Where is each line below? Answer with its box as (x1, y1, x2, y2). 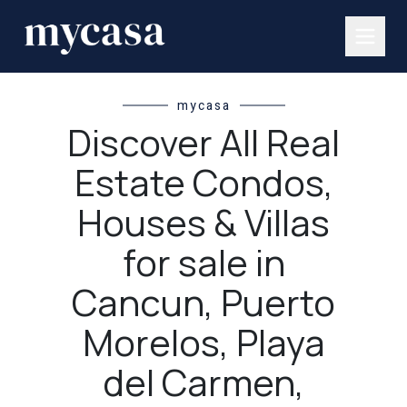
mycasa (176, 96, 231, 115)
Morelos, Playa (82, 317, 325, 367)
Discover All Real (67, 117, 340, 167)
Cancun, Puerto (72, 277, 335, 327)
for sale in (122, 237, 285, 287)
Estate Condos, (74, 157, 333, 207)
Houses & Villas (77, 197, 330, 247)
